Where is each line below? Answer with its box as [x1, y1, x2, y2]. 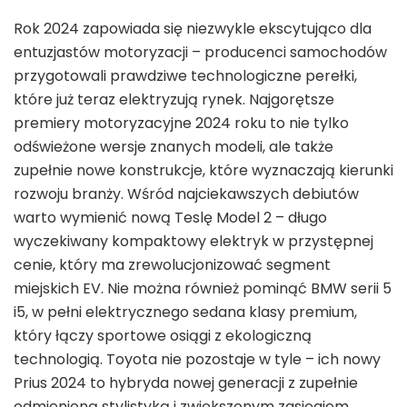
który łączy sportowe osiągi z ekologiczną [14, 325, 312, 347]
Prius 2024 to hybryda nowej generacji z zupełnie [14, 372, 358, 394]
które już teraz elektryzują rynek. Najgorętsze [14, 89, 334, 111]
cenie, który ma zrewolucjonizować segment [14, 254, 331, 276]
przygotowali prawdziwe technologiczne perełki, [14, 65, 357, 87]
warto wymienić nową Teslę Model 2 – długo [14, 207, 327, 229]
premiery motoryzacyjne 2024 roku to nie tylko [14, 113, 349, 134]
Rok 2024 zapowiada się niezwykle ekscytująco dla [14, 18, 372, 40]
